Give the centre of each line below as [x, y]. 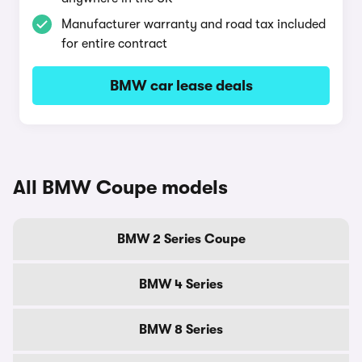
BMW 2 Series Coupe [181, 239]
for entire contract [114, 44]
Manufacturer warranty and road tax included [194, 24]
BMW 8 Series [181, 330]
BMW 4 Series [181, 284]
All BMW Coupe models [120, 187]
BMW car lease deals [181, 86]
